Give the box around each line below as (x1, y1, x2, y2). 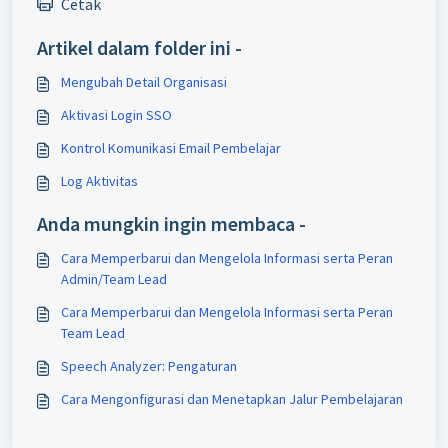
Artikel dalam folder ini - (37, 35, 242, 61)
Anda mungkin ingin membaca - (37, 211, 306, 237)
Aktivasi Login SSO (61, 106, 172, 125)
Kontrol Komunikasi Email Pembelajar (61, 139, 281, 158)
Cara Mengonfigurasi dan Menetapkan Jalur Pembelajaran (61, 390, 403, 409)
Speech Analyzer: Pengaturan (61, 357, 237, 376)
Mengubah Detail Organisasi (61, 73, 227, 92)
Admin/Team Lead (61, 270, 167, 289)
